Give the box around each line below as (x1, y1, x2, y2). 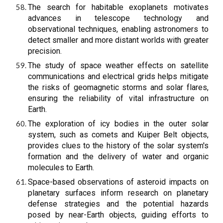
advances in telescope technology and (28, 13, 209, 23)
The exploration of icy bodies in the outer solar (28, 119, 209, 128)
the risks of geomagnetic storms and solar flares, (28, 83, 209, 92)
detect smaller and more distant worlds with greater (28, 35, 209, 45)
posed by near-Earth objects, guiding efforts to (28, 210, 209, 220)
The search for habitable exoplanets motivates (28, 2, 209, 12)
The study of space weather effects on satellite (28, 61, 209, 70)
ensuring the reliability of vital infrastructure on (28, 94, 209, 103)
